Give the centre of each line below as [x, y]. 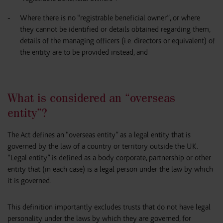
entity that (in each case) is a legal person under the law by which [110, 169]
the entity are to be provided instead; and [84, 52]
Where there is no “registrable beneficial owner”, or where [110, 18]
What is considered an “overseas [91, 98]
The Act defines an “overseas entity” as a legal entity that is [99, 135]
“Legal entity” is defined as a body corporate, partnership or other [109, 158]
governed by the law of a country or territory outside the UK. [103, 146]
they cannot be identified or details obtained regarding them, [115, 29]
